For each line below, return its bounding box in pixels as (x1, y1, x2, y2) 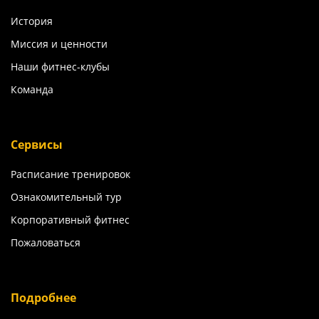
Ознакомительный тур (11, 190, 122, 204)
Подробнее (11, 290, 76, 306)
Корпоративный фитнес (11, 213, 130, 227)
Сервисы (11, 137, 63, 153)
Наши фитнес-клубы (11, 60, 110, 74)
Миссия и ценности (11, 37, 108, 51)
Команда (11, 83, 53, 97)
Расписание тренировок (11, 167, 130, 182)
